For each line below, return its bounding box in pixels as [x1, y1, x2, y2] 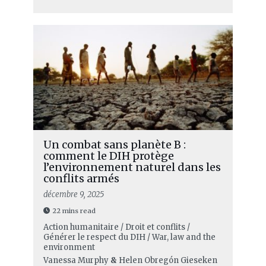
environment [43, 242, 95, 252]
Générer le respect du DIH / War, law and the [43, 232, 216, 242]
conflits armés [43, 171, 119, 185]
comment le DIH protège [43, 148, 174, 163]
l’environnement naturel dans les [43, 160, 221, 174]
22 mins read [52, 206, 96, 215]
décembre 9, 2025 [43, 189, 104, 199]
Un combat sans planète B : [43, 137, 186, 151]
